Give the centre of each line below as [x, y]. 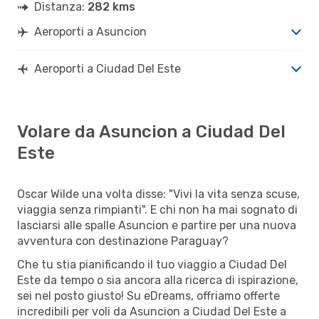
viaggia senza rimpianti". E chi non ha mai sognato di [157, 209]
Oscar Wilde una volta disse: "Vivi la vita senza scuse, [158, 194]
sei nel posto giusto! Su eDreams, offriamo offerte [148, 296]
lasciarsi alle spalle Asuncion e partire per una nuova [157, 225]
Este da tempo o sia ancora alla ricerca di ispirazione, [158, 280]
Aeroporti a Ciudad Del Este [108, 68]
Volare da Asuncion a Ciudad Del [151, 131]
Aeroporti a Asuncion [90, 31]
